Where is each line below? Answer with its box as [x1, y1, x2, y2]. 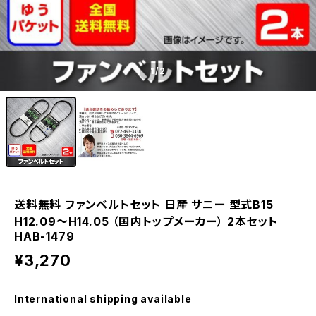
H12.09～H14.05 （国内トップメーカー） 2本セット [14, 214, 278, 229]
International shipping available [14, 292, 192, 305]
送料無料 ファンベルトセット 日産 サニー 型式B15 [14, 197, 274, 212]
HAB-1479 [14, 229, 75, 243]
